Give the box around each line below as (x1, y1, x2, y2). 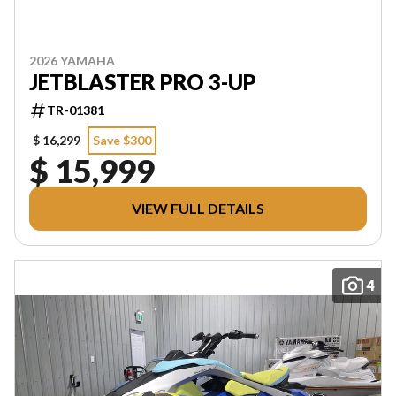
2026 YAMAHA (29, 53, 115, 68)
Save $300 (93, 133, 151, 148)
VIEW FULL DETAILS (132, 200, 264, 217)
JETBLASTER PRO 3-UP (29, 69, 256, 95)
